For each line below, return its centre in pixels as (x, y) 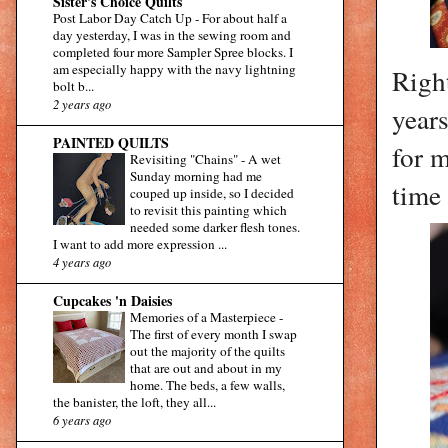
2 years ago (82, 104)
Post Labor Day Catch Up (124, 18)
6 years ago (82, 420)
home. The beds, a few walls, (207, 385)
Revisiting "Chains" (185, 159)
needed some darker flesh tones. (215, 227)
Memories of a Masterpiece (204, 317)
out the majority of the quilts (207, 351)
